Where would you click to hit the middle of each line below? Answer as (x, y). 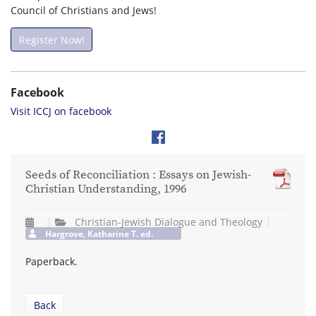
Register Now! (51, 39)
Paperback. (51, 261)
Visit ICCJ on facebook (61, 111)
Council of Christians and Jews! (84, 11)
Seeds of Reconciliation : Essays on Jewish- (138, 175)
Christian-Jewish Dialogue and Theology (169, 222)
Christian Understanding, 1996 (106, 189)
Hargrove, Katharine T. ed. (99, 233)
